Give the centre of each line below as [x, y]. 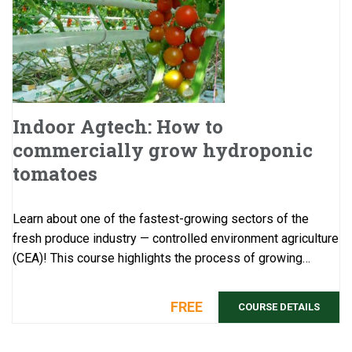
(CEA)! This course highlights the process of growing [158, 258]
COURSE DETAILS [279, 307]
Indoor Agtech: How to [118, 127]
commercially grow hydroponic [163, 150]
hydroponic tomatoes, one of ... [96, 278]
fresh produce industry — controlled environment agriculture [176, 239]
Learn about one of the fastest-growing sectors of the [161, 219]
